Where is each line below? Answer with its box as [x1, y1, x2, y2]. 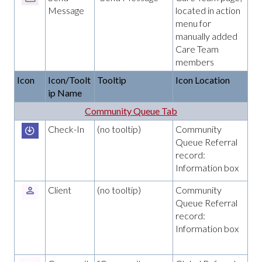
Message [48, 4, 84, 16]
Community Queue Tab [85, 105, 177, 116]
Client [48, 184, 71, 195]
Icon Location [175, 74, 230, 85]
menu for [175, 17, 211, 29]
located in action [175, 4, 240, 16]
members [175, 56, 214, 67]
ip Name [48, 87, 82, 98]
